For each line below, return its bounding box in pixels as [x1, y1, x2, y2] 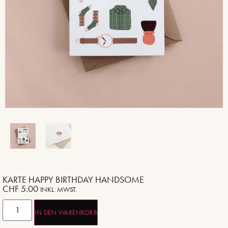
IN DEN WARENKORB [35, 208, 98, 217]
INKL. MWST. [40, 185, 77, 194]
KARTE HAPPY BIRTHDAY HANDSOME [3, 174, 144, 186]
